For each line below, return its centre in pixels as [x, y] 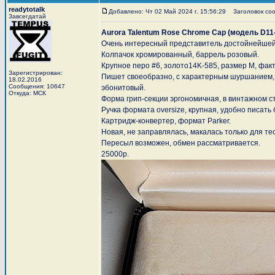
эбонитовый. [123, 88]
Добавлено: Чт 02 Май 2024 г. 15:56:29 [167, 11]
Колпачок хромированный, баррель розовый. [180, 55]
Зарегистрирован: [36, 73]
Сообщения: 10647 [37, 86]
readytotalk [27, 9]
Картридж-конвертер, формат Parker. [166, 121]
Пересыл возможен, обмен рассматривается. [181, 143]
